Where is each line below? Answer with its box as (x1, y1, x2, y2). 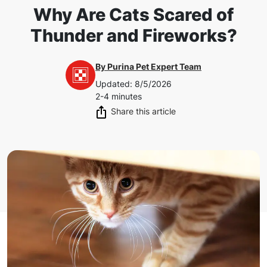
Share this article (111, 105, 176, 116)
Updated (95, 78, 130, 89)
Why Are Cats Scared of (33, 4, 234, 25)
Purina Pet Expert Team (107, 61, 201, 72)
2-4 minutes (95, 91, 142, 101)
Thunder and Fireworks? (30, 24, 237, 46)
